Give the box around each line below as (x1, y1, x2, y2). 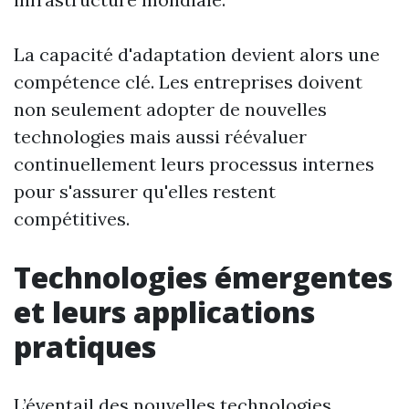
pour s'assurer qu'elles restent (14, 180, 276, 203)
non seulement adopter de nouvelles (14, 98, 327, 121)
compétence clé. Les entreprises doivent (14, 70, 362, 93)
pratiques (14, 327, 156, 366)
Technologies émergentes (14, 257, 393, 297)
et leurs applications (14, 292, 315, 331)
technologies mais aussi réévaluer (14, 125, 307, 148)
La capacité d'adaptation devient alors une (14, 43, 380, 66)
